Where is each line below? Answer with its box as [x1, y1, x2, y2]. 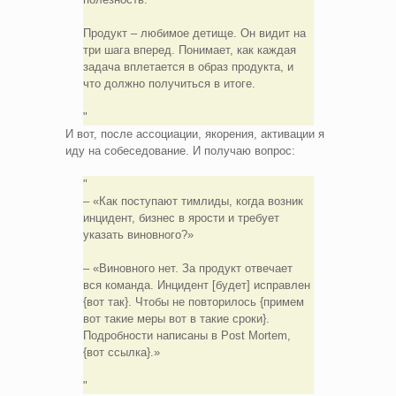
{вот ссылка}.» [82, 345, 160, 359]
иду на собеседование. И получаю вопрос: [65, 143, 295, 157]
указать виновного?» [82, 227, 194, 241]
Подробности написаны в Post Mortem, [82, 328, 291, 342]
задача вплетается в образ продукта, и [82, 59, 293, 73]
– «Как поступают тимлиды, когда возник [82, 194, 303, 208]
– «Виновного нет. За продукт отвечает [82, 261, 293, 275]
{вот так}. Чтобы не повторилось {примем [82, 294, 304, 308]
